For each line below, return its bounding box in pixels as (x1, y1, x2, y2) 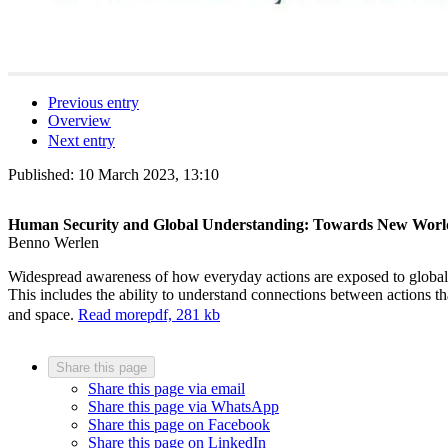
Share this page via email (88, 379, 245, 397)
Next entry (48, 131, 115, 149)
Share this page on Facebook (88, 415, 270, 433)
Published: (8, 165, 78, 183)
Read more (78, 305, 147, 323)
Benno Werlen (8, 233, 103, 251)
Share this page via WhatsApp (88, 397, 279, 415)
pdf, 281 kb (147, 305, 220, 323)
